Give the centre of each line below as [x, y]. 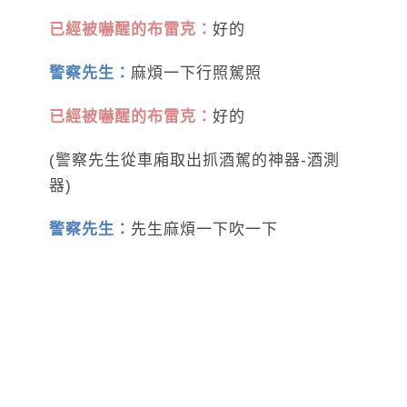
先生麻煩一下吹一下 [204, 230]
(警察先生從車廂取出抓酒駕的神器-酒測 [194, 161]
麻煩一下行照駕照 [196, 74]
